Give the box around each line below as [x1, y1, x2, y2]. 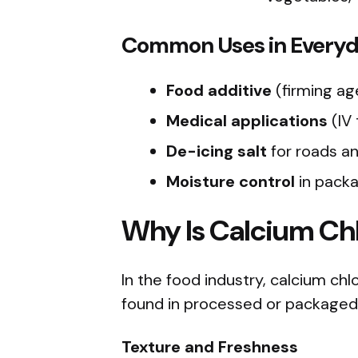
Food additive [166, 79, 272, 101]
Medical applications [166, 109, 328, 131]
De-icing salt [166, 140, 267, 161]
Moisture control [166, 170, 295, 192]
